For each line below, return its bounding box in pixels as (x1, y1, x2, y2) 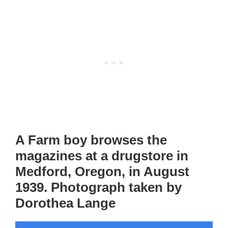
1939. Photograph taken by (15, 180, 182, 195)
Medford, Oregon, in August (15, 164, 189, 180)
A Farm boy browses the (15, 132, 167, 148)
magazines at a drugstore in (15, 148, 188, 164)
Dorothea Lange (15, 195, 116, 211)
